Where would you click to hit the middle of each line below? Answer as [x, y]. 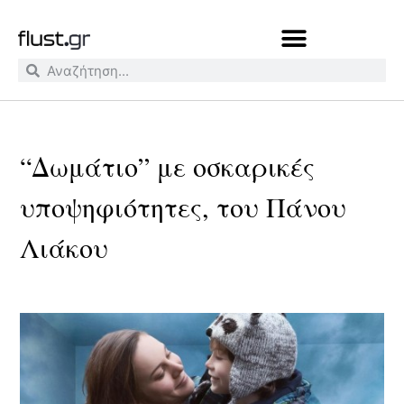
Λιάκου [64, 247]
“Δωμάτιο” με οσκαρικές [168, 166]
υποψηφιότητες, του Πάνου [184, 207]
